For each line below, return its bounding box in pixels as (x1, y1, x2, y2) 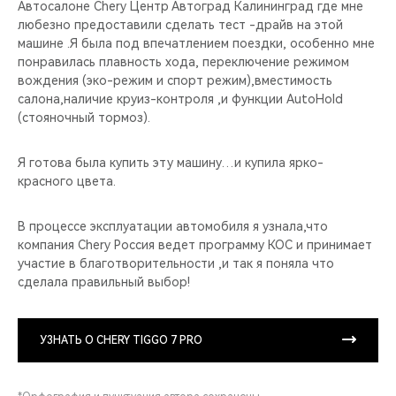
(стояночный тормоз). (18, 110, 150, 125)
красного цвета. (18, 173, 116, 188)
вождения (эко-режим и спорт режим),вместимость (18, 72, 332, 88)
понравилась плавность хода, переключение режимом (18, 54, 349, 69)
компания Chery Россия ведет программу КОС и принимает (18, 237, 372, 252)
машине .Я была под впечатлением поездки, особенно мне (18, 35, 375, 50)
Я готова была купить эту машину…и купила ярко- (18, 155, 324, 170)
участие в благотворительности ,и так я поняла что (18, 255, 334, 270)
